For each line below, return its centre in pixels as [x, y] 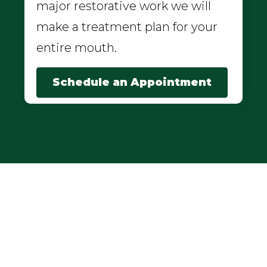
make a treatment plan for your [127, 27]
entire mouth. [77, 48]
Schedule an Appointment [132, 83]
